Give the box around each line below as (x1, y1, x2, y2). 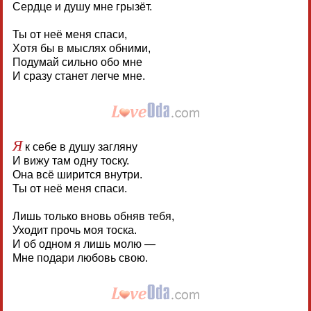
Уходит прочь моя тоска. (12, 224, 137, 236)
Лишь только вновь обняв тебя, (12, 210, 174, 222)
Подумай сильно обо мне (12, 56, 142, 68)
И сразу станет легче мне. (12, 69, 145, 82)
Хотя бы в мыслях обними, (12, 42, 151, 54)
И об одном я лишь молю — (12, 237, 155, 250)
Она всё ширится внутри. (12, 168, 142, 180)
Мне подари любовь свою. (12, 251, 148, 264)
